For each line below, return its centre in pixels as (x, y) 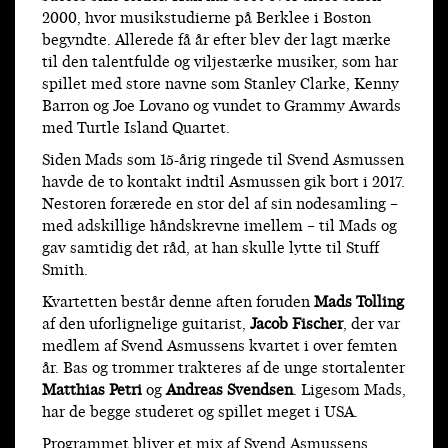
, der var (371, 325)
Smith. (65, 271)
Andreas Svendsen (229, 391)
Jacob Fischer (296, 325)
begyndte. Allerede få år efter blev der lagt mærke (216, 41)
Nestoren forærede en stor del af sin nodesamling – (220, 205)
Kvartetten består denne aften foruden (178, 303)
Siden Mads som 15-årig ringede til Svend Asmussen (223, 161)
